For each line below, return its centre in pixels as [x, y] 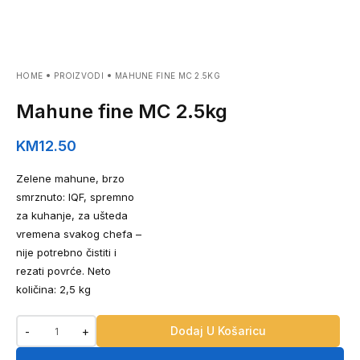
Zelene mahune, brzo [70, 178]
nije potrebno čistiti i [66, 252]
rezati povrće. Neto [63, 271]
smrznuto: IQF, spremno [75, 197]
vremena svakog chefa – [79, 234]
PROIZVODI [79, 76]
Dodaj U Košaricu [218, 331]
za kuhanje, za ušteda [72, 215]
